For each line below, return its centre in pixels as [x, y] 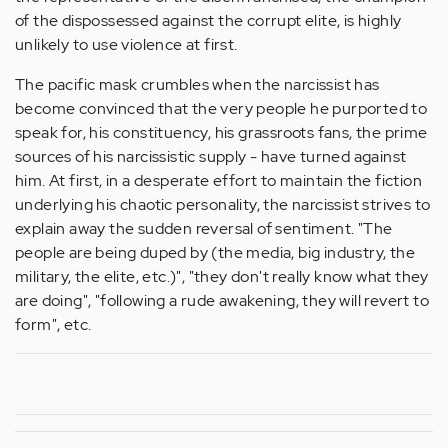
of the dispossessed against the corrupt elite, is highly [208, 20]
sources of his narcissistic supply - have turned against [211, 156]
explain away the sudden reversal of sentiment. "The [204, 228]
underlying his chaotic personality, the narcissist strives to [223, 204]
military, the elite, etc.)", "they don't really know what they [222, 276]
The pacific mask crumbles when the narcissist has [197, 84]
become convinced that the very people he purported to [221, 108]
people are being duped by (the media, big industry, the [215, 252]
